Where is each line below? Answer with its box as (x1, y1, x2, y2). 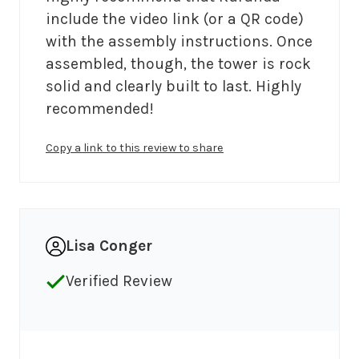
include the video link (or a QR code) (46, 10, 304, 29)
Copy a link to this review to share (46, 141, 224, 155)
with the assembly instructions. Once (46, 32, 313, 51)
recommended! (46, 99, 154, 119)
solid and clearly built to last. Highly (46, 77, 301, 96)
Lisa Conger (66, 236, 152, 256)
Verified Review (66, 272, 172, 291)
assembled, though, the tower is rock (46, 54, 311, 74)
